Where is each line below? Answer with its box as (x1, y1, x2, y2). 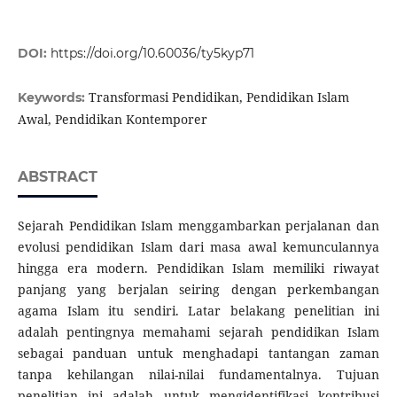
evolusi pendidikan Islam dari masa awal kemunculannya (17, 238, 380, 256)
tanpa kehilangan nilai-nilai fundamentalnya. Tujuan (17, 366, 380, 384)
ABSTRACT (17, 168, 97, 186)
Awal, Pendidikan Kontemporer (17, 111, 207, 128)
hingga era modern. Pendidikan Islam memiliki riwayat (17, 260, 380, 277)
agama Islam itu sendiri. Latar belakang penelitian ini (17, 302, 380, 320)
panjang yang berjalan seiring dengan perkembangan (17, 281, 380, 299)
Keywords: (17, 90, 89, 106)
